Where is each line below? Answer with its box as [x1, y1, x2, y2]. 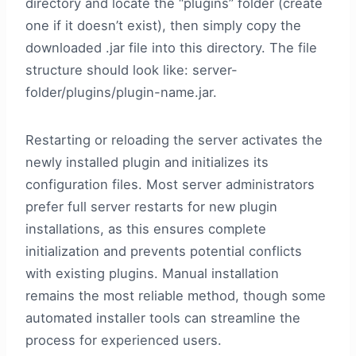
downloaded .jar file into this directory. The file [25, 40, 317, 56]
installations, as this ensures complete [25, 221, 266, 238]
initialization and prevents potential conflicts [25, 243, 302, 260]
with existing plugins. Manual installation [25, 265, 279, 282]
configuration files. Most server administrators [25, 176, 315, 193]
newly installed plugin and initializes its [25, 154, 269, 171]
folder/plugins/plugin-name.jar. [25, 84, 217, 101]
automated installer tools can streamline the [25, 310, 300, 327]
